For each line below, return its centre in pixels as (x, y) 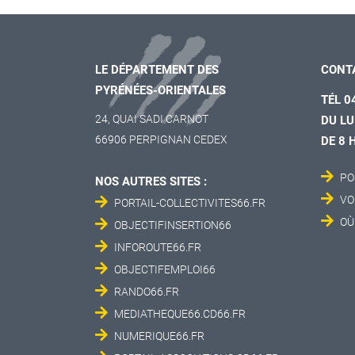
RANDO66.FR (147, 292)
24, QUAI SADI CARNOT (152, 119)
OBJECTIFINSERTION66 (173, 225)
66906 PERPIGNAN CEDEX (161, 139)
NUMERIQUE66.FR (159, 336)
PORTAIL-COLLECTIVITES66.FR (190, 203)
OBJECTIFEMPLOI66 (165, 269)
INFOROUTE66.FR (158, 247)
